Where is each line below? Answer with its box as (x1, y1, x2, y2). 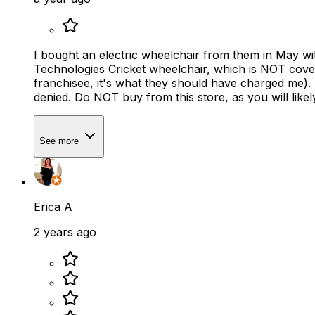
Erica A (34, 200, 72, 214)
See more (39, 135, 82, 146)
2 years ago (34, 225, 96, 240)
